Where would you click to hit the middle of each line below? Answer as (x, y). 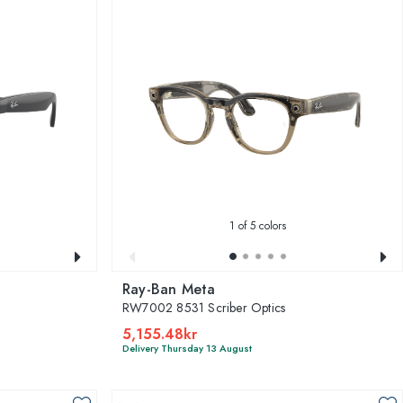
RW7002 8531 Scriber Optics (204, 307)
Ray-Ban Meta (169, 289)
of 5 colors (260, 225)
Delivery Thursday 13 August (187, 348)
